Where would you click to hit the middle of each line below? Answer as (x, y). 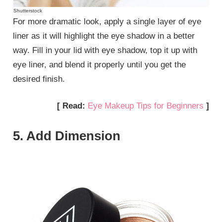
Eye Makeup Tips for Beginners (145, 106)
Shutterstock (28, 10)
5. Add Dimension (67, 136)
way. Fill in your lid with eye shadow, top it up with (105, 50)
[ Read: (72, 106)
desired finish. (39, 79)
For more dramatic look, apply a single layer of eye (107, 21)
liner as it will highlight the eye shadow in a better (104, 36)
